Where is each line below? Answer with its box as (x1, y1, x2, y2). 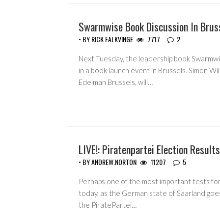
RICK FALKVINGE (91, 34, 133, 45)
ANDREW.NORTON (91, 157, 137, 167)
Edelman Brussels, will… (78, 78, 153, 87)
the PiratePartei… (78, 200, 137, 210)
